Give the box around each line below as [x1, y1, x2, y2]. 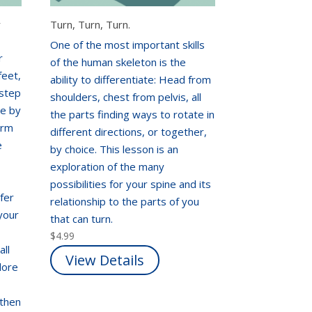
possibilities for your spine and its [50, 177, 212, 192]
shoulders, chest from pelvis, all [50, 90, 202, 104]
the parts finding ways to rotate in [50, 107, 215, 122]
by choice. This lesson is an [50, 142, 179, 157]
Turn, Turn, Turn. [50, 17, 131, 31]
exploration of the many [50, 159, 165, 174]
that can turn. [50, 212, 116, 226]
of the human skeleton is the [50, 55, 187, 70]
